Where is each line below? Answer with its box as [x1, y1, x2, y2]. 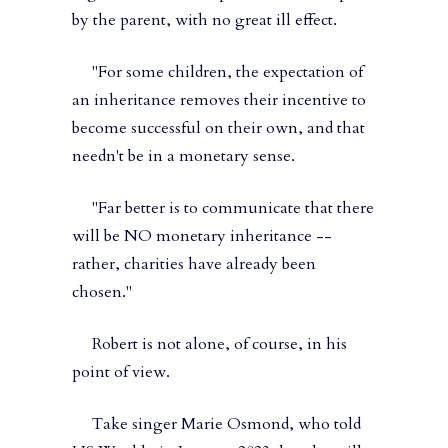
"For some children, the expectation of [72, 61, 363, 84]
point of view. [72, 361, 170, 384]
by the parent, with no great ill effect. [72, 9, 337, 32]
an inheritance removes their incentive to [72, 89, 366, 112]
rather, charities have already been [72, 253, 316, 276]
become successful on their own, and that [72, 117, 365, 140]
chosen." [72, 281, 132, 304]
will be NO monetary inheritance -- [72, 225, 332, 248]
